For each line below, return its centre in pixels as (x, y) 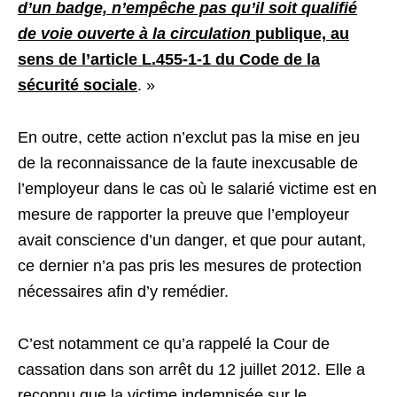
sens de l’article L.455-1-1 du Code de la (169, 59)
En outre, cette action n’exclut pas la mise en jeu (189, 137)
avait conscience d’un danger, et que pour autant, (192, 240)
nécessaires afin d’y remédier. (123, 292)
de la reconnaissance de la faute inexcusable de (188, 163)
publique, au (302, 34)
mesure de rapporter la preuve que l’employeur (183, 214)
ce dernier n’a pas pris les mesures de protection (190, 266)
